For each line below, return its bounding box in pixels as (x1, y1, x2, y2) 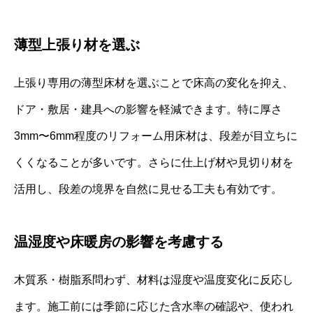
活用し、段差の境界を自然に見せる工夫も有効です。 (14, 183, 282, 196)
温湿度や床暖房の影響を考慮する (14, 234, 224, 250)
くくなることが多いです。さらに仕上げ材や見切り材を (14, 156, 293, 169)
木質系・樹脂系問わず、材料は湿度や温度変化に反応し (14, 274, 293, 286)
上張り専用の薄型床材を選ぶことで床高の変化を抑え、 (14, 77, 293, 89)
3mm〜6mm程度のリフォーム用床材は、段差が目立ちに (14, 130, 298, 143)
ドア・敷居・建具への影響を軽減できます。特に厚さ (14, 103, 282, 116)
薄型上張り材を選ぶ (14, 37, 140, 53)
